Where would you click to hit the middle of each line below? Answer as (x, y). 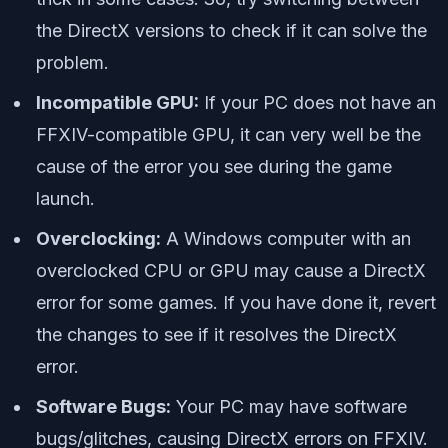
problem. (72, 63)
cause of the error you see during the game (214, 167)
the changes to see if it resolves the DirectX (216, 335)
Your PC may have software (289, 407)
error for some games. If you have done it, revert (236, 303)
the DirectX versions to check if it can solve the (231, 31)
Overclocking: (98, 239)
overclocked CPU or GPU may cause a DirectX (231, 271)
